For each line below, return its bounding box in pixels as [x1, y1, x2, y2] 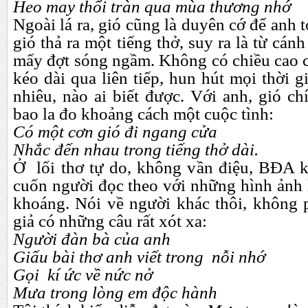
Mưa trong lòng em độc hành [13, 283, 217, 302]
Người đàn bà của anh [13, 229, 170, 249]
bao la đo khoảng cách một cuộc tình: [13, 104, 274, 124]
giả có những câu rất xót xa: [13, 211, 207, 231]
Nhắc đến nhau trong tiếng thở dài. [13, 140, 258, 159]
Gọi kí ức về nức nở [13, 265, 153, 285]
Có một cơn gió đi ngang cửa [13, 122, 217, 142]
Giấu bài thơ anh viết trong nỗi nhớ [13, 247, 265, 267]
